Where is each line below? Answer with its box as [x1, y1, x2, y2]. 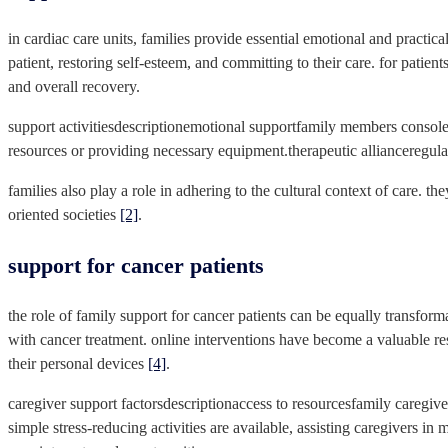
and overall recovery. [8, 78, 140, 96]
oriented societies [8, 206, 120, 224]
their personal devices [8, 355, 148, 373]
